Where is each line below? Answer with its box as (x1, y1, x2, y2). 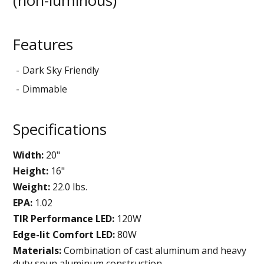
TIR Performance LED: (13, 212, 115, 225)
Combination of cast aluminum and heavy (61, 243, 247, 257)
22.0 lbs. (50, 180, 88, 193)
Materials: (13, 243, 62, 257)
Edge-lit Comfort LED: (13, 227, 115, 241)
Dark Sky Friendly (22, 63, 100, 77)
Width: (13, 148, 44, 161)
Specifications (13, 118, 107, 140)
